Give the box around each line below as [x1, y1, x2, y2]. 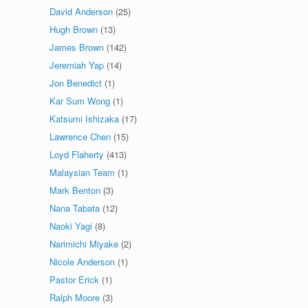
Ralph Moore [49, 291, 100, 304]
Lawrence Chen [49, 130, 111, 143]
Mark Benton [49, 184, 101, 197]
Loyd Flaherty [49, 148, 104, 161]
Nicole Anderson [49, 255, 115, 268]
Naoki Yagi [49, 219, 93, 232]
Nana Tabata [49, 201, 100, 214]
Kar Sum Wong [49, 94, 111, 107]
